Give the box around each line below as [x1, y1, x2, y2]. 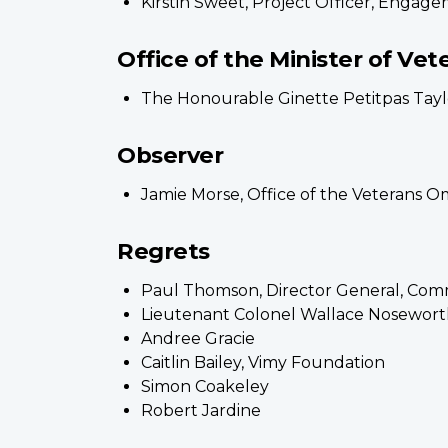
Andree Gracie [141, 328, 255, 348]
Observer [117, 140, 223, 169]
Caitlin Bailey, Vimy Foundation [141, 352, 385, 372]
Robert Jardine [141, 400, 261, 420]
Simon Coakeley [141, 376, 269, 396]
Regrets [117, 236, 210, 265]
